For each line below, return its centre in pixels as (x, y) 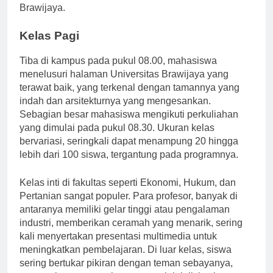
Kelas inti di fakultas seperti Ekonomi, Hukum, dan (128, 193)
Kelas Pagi (49, 47)
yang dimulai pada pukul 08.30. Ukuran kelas (117, 138)
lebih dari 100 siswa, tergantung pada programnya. (129, 165)
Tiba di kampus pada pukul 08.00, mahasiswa (118, 71)
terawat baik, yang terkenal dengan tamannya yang (129, 98)
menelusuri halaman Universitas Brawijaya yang (124, 85)
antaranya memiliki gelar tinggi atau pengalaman (125, 220)
